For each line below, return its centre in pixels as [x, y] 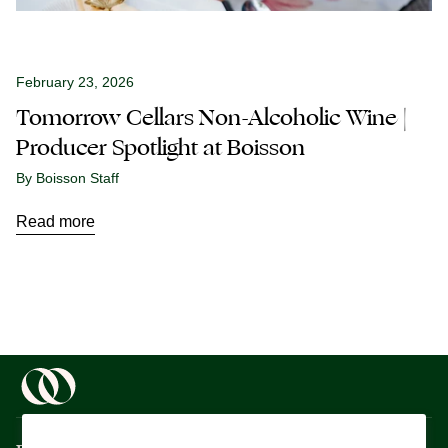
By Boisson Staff [67, 177]
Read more [55, 221]
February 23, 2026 [75, 81]
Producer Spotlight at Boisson [160, 147]
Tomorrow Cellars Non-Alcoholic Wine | [212, 117]
